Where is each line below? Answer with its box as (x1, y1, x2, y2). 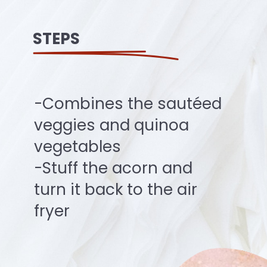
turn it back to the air (33, 179, 197, 200)
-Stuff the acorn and (33, 157, 193, 179)
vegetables (33, 136, 121, 157)
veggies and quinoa (33, 114, 189, 136)
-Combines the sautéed (33, 93, 222, 114)
